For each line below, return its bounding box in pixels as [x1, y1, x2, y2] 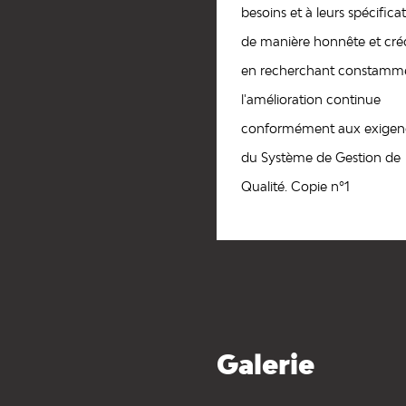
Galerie [217, 347, 314, 381]
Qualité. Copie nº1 [240, 178, 350, 194]
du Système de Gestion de [240, 149, 401, 165]
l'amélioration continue [240, 91, 381, 107]
